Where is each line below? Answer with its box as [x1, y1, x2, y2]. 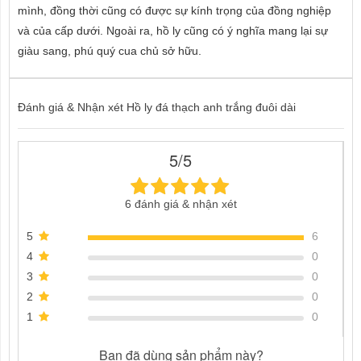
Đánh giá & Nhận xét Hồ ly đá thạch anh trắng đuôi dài [18, 101, 296, 114]
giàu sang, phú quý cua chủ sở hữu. [18, 44, 201, 57]
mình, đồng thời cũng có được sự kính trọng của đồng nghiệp [18, 4, 331, 17]
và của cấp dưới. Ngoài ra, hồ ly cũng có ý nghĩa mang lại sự [18, 24, 328, 37]
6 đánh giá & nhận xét [124, 197, 237, 210]
